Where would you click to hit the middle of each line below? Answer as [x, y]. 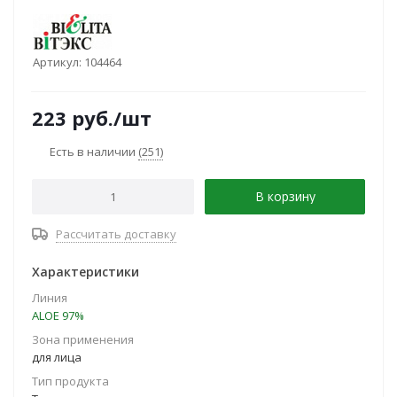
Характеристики [86, 272]
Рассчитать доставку [116, 234]
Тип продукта [70, 381]
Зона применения [83, 339]
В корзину [285, 196]
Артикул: [57, 62]
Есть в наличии [94, 151]
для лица [57, 357]
